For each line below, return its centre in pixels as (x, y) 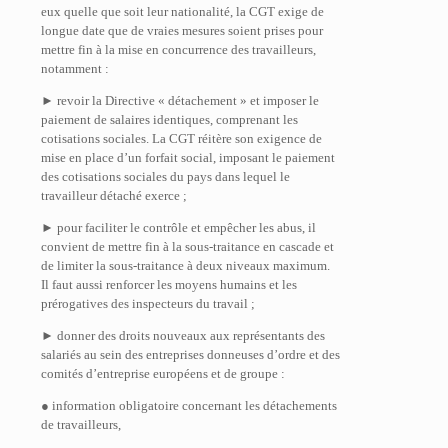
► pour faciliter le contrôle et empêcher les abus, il (178, 227)
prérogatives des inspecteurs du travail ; (148, 303)
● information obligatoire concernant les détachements (189, 405)
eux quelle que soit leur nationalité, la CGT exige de (182, 11)
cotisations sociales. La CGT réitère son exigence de (181, 138)
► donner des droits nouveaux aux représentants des (183, 335)
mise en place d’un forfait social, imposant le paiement (188, 157)
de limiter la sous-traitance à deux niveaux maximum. (185, 265)
